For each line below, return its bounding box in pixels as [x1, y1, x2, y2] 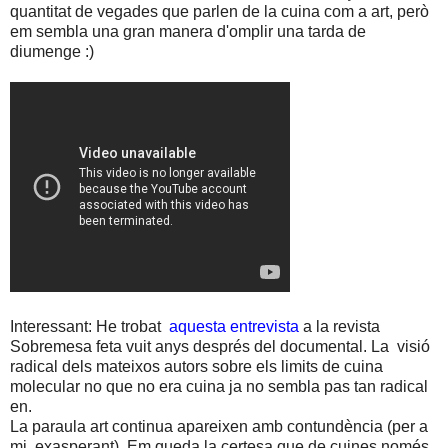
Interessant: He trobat [10, 318, 169, 336]
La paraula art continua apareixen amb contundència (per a [10, 418, 428, 436]
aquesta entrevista [169, 318, 299, 336]
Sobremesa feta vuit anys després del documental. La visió [10, 338, 430, 356]
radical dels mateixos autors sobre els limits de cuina [10, 358, 383, 376]
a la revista [299, 318, 380, 336]
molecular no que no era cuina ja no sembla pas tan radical [10, 378, 428, 396]
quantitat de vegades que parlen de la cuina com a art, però [10, 3, 429, 21]
